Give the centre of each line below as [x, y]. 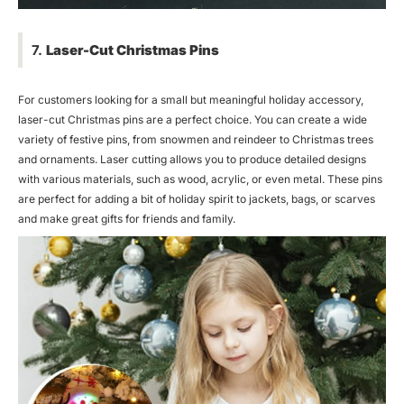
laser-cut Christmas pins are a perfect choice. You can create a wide [193, 119]
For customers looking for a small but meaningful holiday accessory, [191, 99]
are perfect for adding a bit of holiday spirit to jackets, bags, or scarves [197, 198]
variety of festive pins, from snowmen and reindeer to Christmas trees [196, 139]
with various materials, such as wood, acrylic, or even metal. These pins [200, 179]
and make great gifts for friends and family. [127, 218]
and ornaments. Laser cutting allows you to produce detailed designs [192, 159]
